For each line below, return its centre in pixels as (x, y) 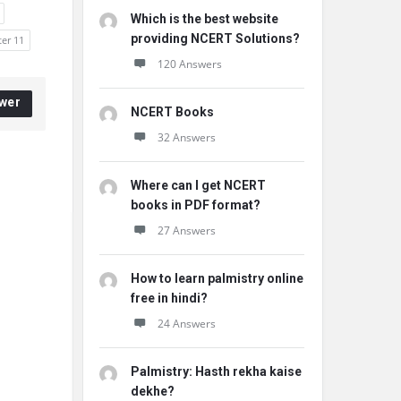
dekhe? (153, 391)
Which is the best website (205, 19)
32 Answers (187, 137)
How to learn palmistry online (217, 278)
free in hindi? (169, 298)
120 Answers (190, 64)
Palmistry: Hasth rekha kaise (216, 371)
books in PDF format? (196, 205)
